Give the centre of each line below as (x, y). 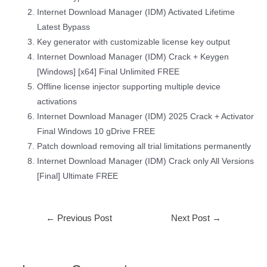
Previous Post (83, 218)
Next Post (192, 218)
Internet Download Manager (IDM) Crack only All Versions (146, 162)
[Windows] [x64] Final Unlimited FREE (108, 72)
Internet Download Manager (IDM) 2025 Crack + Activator (146, 117)
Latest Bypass (64, 27)
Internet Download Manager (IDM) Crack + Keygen (133, 57)
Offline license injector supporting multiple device (129, 87)
